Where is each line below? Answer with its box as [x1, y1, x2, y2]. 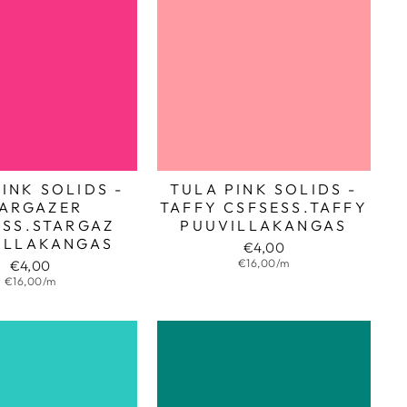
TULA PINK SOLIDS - [170, 179, 358, 198]
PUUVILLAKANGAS [180, 215, 348, 234]
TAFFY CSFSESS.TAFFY [159, 197, 368, 216]
